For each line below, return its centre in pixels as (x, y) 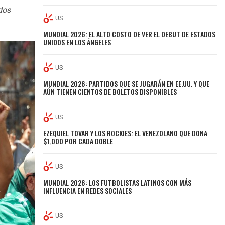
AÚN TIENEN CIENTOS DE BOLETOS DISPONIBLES (110, 91)
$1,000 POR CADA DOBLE (78, 141)
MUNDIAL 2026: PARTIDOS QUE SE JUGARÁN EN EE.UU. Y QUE (127, 83)
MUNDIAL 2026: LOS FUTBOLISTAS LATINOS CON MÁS (118, 182)
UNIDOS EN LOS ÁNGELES (77, 42)
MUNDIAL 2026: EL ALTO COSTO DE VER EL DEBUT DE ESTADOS (130, 34)
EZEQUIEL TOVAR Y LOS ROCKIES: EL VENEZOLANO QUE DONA (126, 133)
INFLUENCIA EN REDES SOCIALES (88, 190)
